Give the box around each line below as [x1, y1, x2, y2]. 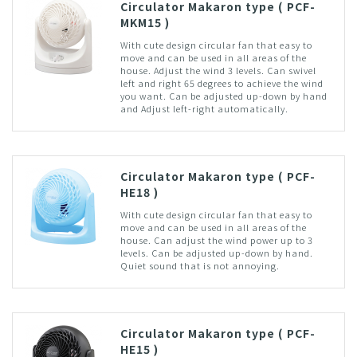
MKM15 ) [120, 14, 170, 30]
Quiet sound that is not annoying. [120, 258, 280, 272]
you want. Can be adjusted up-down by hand [120, 88, 328, 102]
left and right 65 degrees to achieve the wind [120, 76, 324, 89]
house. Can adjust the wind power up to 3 [120, 233, 313, 246]
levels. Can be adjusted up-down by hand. [120, 245, 313, 259]
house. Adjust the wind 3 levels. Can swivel [120, 63, 316, 76]
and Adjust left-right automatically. [120, 101, 288, 115]
